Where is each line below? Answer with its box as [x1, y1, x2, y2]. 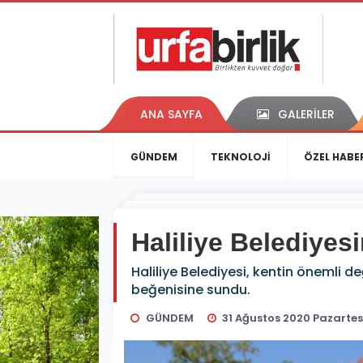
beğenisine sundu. [131, 280, 250, 300]
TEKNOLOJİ [211, 150, 271, 164]
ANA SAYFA [140, 106, 203, 123]
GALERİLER [277, 106, 335, 123]
